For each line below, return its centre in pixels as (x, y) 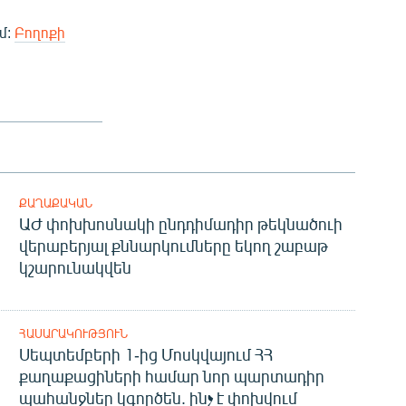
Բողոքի (40, 33)
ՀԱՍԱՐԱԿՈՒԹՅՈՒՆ (73, 334)
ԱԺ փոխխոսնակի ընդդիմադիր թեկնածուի (180, 224)
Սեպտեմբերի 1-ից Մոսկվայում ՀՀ (145, 355)
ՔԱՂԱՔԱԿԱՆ (55, 203)
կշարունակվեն (75, 268)
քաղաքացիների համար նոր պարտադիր (171, 377)
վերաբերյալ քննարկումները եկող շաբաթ (173, 246)
